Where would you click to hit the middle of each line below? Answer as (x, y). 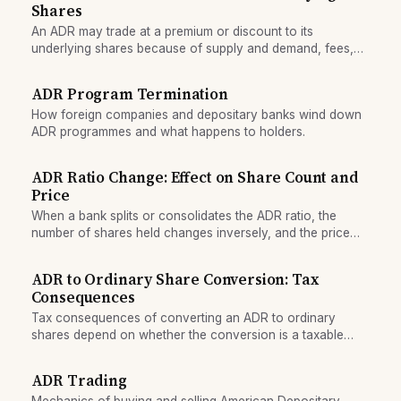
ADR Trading (79, 380)
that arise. (59, 368)
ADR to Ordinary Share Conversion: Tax (175, 279)
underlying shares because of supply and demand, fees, (192, 48)
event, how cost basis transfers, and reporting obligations (196, 351)
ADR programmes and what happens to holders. (168, 132)
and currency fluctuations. (106, 65)
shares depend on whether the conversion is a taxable (187, 334)
